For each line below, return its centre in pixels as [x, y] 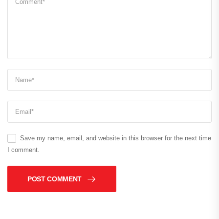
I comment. [23, 150]
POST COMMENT [55, 179]
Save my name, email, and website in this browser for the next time [116, 138]
